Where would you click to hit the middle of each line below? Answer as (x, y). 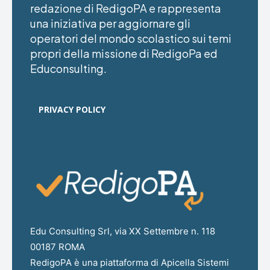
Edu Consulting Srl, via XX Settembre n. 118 (123, 231)
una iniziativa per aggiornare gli (110, 23)
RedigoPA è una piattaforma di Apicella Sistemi (130, 262)
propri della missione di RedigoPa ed (124, 53)
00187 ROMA (58, 246)
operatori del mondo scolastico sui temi (131, 38)
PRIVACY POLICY (72, 109)
